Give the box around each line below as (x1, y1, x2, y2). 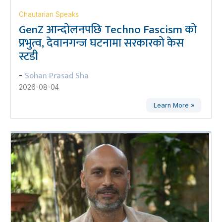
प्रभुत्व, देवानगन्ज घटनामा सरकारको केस (18, 34, 184, 53)
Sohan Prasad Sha (24, 69, 89, 83)
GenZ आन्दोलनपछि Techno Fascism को (18, 20, 197, 39)
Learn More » (153, 101, 194, 109)
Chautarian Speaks (18, 10, 79, 18)
